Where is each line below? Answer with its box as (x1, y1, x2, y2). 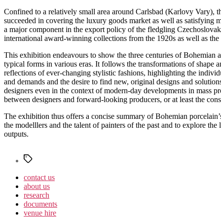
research (24, 190, 49, 199)
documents (24, 199, 57, 208)
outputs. (4, 129, 29, 138)
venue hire (24, 208, 56, 217)
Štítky (23, 153, 41, 162)
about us (24, 182, 50, 190)
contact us (24, 173, 55, 182)
